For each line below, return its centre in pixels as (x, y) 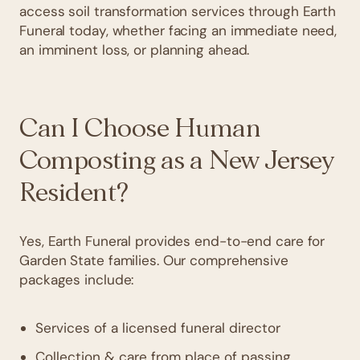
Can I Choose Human (140, 129)
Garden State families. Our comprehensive (154, 260)
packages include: (77, 280)
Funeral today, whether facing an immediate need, (178, 31)
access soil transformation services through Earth (178, 11)
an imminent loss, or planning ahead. (135, 50)
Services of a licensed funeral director (158, 328)
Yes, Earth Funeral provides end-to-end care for (172, 241)
